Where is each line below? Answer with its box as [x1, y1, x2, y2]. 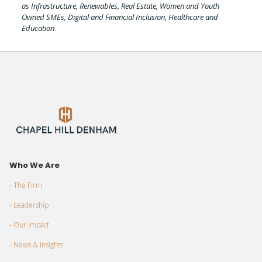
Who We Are [9, 160, 60, 171]
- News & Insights [9, 240, 64, 250]
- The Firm [9, 180, 43, 191]
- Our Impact [9, 220, 50, 230]
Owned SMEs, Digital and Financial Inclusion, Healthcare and [21, 11, 218, 22]
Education [21, 22, 54, 33]
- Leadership [9, 200, 49, 211]
